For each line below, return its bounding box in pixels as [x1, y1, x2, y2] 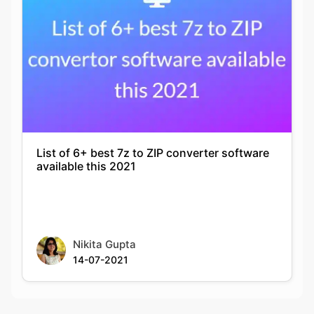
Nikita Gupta [73, 229, 136, 243]
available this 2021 [36, 151, 136, 165]
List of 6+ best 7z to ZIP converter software [36, 137, 269, 152]
